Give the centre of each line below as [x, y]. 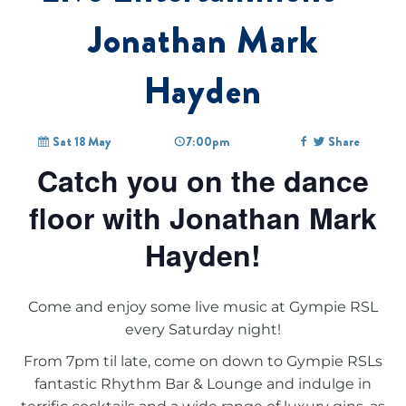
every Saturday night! [203, 329]
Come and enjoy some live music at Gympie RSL [203, 306]
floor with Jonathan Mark [203, 217]
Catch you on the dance [203, 180]
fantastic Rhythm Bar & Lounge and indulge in [203, 383]
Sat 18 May [80, 141]
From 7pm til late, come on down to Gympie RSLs [203, 361]
